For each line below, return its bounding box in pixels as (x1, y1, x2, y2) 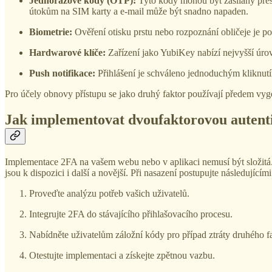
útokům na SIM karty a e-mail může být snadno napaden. (29, 6, 248, 17)
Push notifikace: (29, 68, 95, 79)
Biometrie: (29, 27, 72, 38)
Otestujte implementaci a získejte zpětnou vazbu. (29, 250, 215, 261)
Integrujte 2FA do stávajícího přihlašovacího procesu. (29, 209, 233, 220)
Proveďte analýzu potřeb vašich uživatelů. (29, 188, 189, 199)
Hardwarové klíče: (29, 47, 106, 58)
